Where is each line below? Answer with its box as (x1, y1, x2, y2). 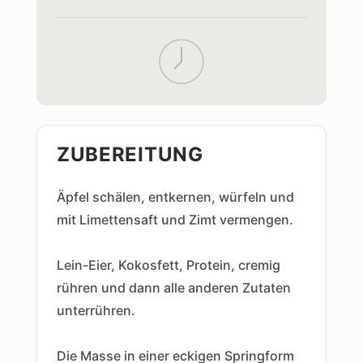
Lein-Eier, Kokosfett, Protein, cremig (56, 257, 280, 273)
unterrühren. (56, 302, 135, 318)
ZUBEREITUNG (56, 143, 203, 166)
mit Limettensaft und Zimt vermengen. (56, 211, 293, 228)
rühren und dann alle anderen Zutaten (56, 280, 291, 296)
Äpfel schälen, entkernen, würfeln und (56, 189, 294, 205)
